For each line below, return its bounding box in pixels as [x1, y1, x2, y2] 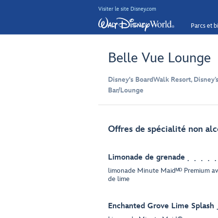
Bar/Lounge [108, 86, 144, 94]
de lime [108, 175, 129, 183]
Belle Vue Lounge [108, 50, 211, 66]
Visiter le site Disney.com [98, 5, 156, 12]
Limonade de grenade [108, 153, 185, 162]
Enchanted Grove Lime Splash [108, 201, 214, 211]
